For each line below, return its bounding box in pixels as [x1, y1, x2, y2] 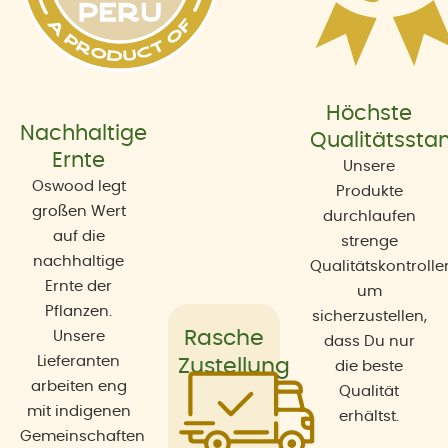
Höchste [326, 102, 413, 124]
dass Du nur [323, 333, 415, 349]
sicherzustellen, [311, 308, 427, 324]
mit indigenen [26, 403, 131, 419]
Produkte [335, 183, 403, 199]
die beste [335, 358, 404, 374]
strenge [340, 233, 398, 249]
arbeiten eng [30, 378, 127, 394]
